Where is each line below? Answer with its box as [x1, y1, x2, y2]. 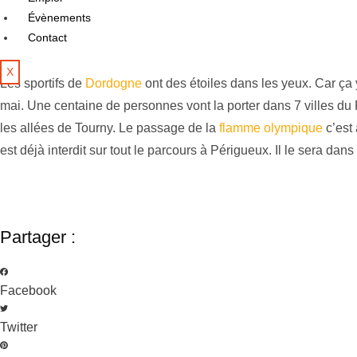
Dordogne [85, 76, 142, 90]
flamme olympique [219, 120, 323, 135]
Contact [28, 30, 67, 44]
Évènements [28, 10, 91, 24]
